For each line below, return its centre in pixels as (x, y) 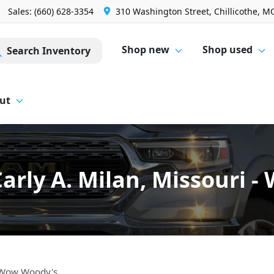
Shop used (228, 50)
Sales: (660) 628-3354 (51, 11)
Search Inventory (49, 51)
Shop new (146, 50)
